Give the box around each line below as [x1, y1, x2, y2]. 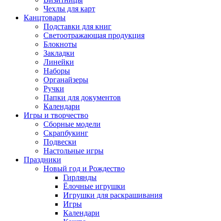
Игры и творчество [24, 111, 88, 119]
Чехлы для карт [43, 4, 95, 13]
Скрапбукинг [43, 129, 88, 137]
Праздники [24, 155, 61, 164]
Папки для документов [43, 93, 121, 102]
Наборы [43, 67, 70, 75]
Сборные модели [43, 120, 101, 128]
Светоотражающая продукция [43, 31, 145, 39]
